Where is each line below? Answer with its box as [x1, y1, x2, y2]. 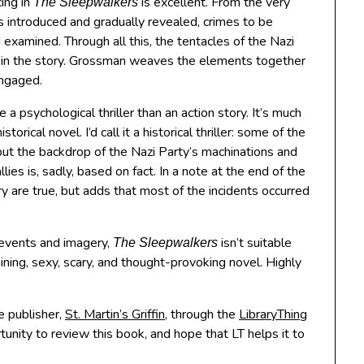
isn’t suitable [218, 234, 292, 252]
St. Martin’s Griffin [65, 305, 165, 323]
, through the [165, 305, 239, 323]
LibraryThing [239, 305, 307, 323]
